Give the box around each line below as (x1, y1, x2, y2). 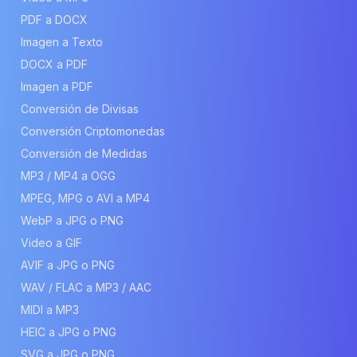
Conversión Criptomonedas (21, 124, 165, 138)
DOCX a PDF (21, 57, 88, 71)
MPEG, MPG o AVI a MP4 (21, 190, 150, 205)
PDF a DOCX (21, 12, 88, 26)
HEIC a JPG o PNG (21, 324, 116, 339)
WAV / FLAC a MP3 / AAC (21, 280, 151, 294)
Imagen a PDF (21, 79, 93, 93)
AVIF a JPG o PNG (21, 257, 115, 272)
